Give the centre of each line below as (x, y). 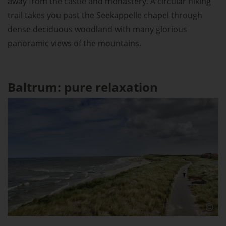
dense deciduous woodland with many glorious (97, 29)
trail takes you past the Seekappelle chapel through (105, 15)
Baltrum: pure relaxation (83, 87)
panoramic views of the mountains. (74, 43)
